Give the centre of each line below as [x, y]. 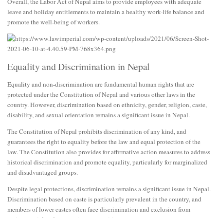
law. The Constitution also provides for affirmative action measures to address [109, 152]
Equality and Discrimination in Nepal [79, 66]
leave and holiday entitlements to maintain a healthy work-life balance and [106, 11]
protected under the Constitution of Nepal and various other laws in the [101, 94]
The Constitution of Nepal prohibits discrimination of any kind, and [97, 132]
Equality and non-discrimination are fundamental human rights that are [101, 84]
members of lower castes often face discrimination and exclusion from [99, 209]
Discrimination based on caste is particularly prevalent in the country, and [104, 199]
